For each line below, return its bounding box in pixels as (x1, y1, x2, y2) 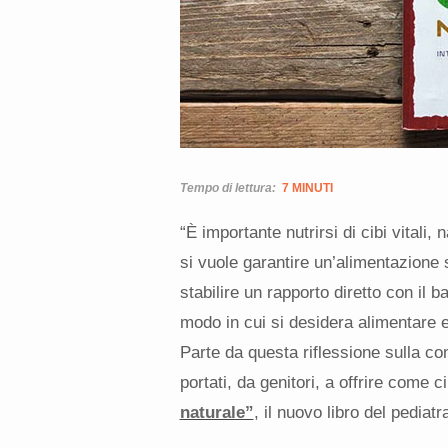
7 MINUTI (281, 180, 333, 195)
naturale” (179, 402, 254, 422)
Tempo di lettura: (179, 180, 279, 195)
